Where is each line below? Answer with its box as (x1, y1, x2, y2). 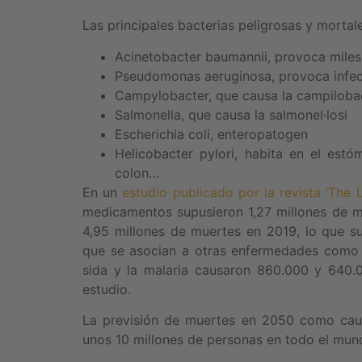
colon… (115, 164, 159, 181)
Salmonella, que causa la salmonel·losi (115, 106, 347, 123)
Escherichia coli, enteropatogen (115, 125, 308, 142)
